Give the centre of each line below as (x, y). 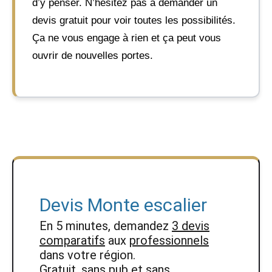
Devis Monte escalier (123, 205)
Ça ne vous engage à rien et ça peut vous (127, 38)
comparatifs (72, 240)
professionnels (169, 240)
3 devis (191, 226)
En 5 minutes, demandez (106, 226)
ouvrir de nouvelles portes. (93, 55)
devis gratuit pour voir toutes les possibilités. (134, 20)
